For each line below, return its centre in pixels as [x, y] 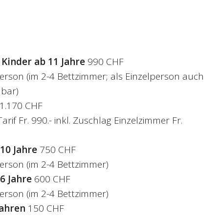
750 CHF [57, 149]
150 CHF [46, 208]
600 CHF [52, 179]
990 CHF [105, 61]
